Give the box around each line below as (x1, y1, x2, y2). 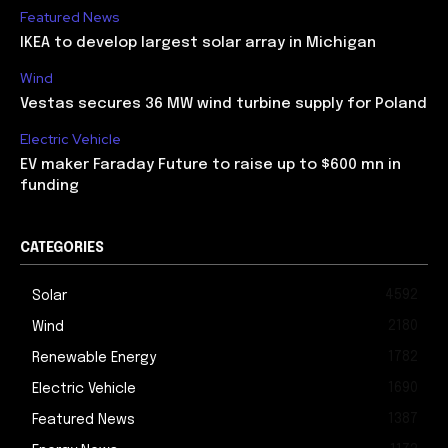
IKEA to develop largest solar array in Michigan (20, 35, 376, 52)
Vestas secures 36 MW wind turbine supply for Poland (20, 96, 427, 113)
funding (20, 178, 79, 195)
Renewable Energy (32, 351, 156, 366)
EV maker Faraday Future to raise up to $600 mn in (20, 157, 401, 174)
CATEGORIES (20, 241, 104, 256)
